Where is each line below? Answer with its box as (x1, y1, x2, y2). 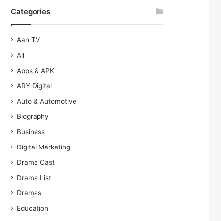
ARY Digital (17, 82, 52, 90)
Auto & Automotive (17, 97, 77, 105)
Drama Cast (17, 158, 55, 166)
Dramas (17, 189, 42, 197)
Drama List (17, 174, 52, 182)
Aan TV (17, 36, 40, 44)
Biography (17, 112, 49, 120)
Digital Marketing (17, 143, 71, 151)
